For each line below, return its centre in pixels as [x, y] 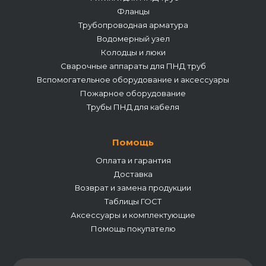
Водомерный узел [133, 39]
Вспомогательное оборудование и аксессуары [133, 80]
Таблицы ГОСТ [133, 201]
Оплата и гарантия [133, 160]
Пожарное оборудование [133, 93]
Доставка [133, 174]
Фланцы [133, 11]
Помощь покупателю [133, 229]
